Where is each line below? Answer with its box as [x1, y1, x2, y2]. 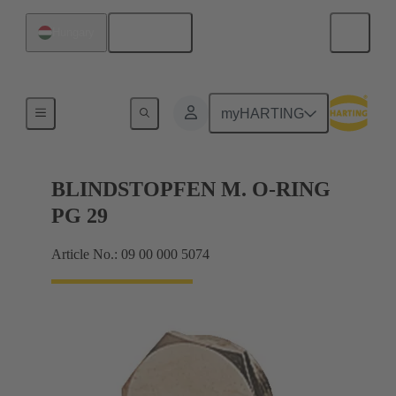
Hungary [52, 26, 95, 39]
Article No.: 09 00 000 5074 [51, 247, 209, 263]
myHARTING [221, 105, 305, 121]
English [133, 25, 180, 41]
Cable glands [69, 103, 133, 117]
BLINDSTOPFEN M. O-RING [51, 178, 331, 202]
